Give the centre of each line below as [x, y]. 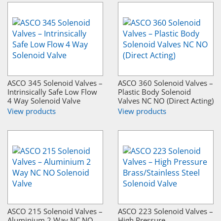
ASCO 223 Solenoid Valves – [166, 211]
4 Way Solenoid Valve [44, 100]
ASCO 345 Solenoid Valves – [55, 83]
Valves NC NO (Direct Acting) [166, 100]
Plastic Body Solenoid [154, 92]
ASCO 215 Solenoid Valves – [55, 211]
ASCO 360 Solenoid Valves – [166, 83]
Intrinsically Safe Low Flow [52, 92]
